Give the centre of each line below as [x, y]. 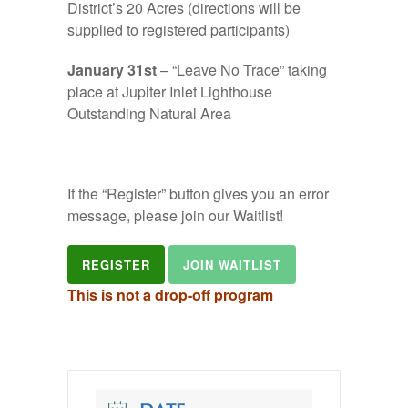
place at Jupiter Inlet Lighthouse [170, 92]
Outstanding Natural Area [149, 113]
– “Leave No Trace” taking [242, 70]
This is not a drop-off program [170, 295]
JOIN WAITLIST [232, 265]
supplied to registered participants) [178, 30]
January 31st [112, 70]
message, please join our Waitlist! [175, 215]
